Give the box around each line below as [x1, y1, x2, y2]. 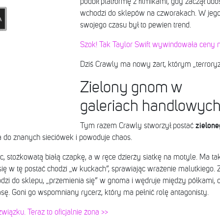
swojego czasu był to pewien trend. [80, 21, 191, 29]
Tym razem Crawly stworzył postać [80, 122, 195, 130]
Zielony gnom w [80, 80, 182, 96]
